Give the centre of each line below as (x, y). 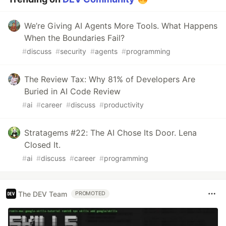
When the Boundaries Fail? (74, 38)
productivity (124, 105)
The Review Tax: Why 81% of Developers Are (110, 79)
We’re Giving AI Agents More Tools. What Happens (121, 26)
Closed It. (42, 145)
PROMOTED (91, 194)
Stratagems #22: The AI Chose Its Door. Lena (110, 133)
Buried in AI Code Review (72, 92)
